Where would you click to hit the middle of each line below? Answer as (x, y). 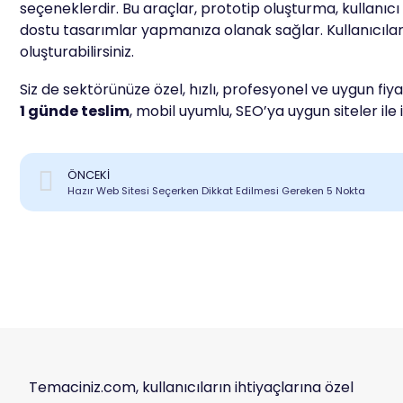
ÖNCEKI (89, 175)
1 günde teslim (75, 111)
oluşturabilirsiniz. (77, 52)
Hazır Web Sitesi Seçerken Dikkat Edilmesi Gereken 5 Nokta (216, 191)
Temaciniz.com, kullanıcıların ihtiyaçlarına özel (191, 388)
